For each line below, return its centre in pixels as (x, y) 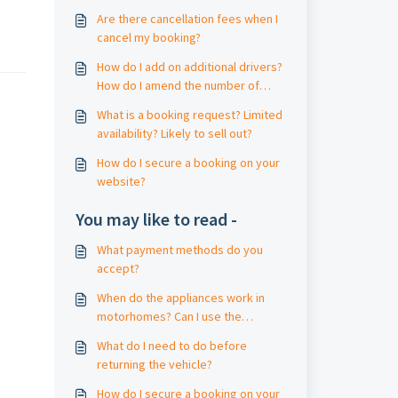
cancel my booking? (148, 37)
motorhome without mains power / (188, 335)
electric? (119, 354)
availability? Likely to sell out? (174, 133)
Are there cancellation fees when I (187, 19)
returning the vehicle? (154, 364)
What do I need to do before (171, 346)
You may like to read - (156, 219)
